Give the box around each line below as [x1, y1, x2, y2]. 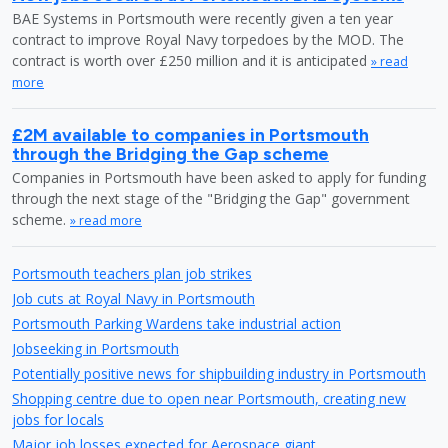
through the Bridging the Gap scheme [12, 143, 329, 164]
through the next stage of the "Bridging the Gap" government [12, 189, 410, 208]
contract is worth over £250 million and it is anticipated [12, 51, 371, 70]
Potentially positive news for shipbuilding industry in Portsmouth [12, 364, 426, 383]
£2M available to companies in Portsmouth [12, 124, 369, 145]
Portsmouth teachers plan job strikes [12, 264, 252, 283]
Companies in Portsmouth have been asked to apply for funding [12, 168, 426, 187]
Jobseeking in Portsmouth [12, 339, 179, 358]
